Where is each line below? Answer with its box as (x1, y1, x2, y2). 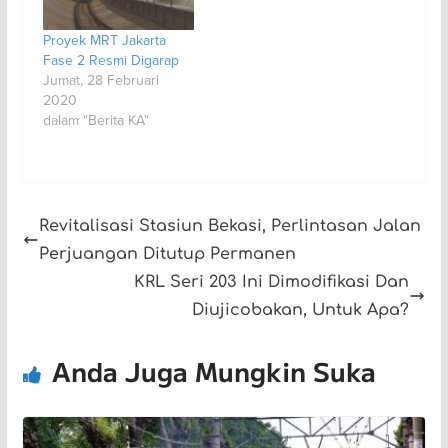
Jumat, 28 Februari (42, 70, 159, 91)
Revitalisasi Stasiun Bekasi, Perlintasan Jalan (38, 217, 421, 236)
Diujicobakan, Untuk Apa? (192, 301, 410, 320)
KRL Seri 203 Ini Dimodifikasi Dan (134, 273, 410, 292)
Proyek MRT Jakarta (42, 30, 166, 51)
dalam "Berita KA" (42, 110, 149, 131)
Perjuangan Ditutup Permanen (38, 245, 296, 264)
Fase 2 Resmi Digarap (42, 50, 179, 71)
